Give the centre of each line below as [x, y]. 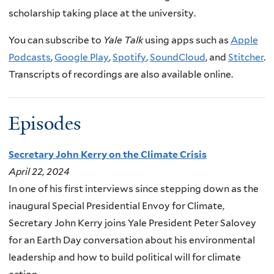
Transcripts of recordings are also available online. [121, 74]
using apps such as [187, 40]
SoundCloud [178, 57]
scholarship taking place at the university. [102, 13]
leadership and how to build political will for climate [125, 257]
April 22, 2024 [39, 171]
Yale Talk [123, 40]
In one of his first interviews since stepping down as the [134, 188]
